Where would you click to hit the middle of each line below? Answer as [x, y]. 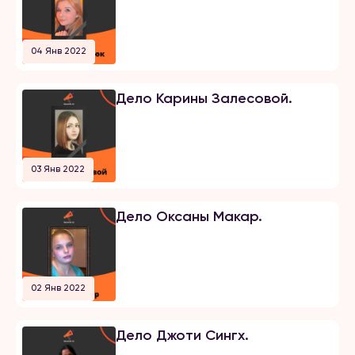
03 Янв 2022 [58, 169]
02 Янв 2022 [58, 288]
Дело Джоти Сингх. [182, 336]
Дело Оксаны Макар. [189, 217]
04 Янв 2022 [59, 50]
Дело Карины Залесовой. [204, 98]
